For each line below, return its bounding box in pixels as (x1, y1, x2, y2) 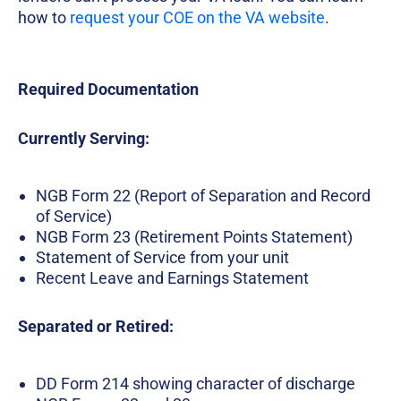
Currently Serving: (18, 129, 149, 149)
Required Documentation (18, 80, 199, 99)
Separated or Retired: (18, 317, 174, 337)
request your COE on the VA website (70, 8, 325, 28)
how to (18, 8, 70, 28)
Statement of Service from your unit (36, 248, 289, 268)
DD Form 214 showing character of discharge (36, 374, 355, 394)
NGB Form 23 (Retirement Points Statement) (36, 227, 353, 247)
